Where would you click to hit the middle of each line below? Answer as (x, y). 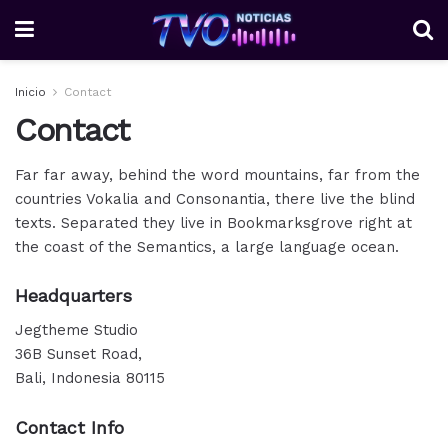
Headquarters (73, 296)
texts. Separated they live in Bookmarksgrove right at (213, 222)
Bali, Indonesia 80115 (90, 378)
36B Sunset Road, (78, 354)
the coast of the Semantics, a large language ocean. (207, 246)
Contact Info (69, 428)
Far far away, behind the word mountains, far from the (217, 174)
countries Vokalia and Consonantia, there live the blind (215, 198)
